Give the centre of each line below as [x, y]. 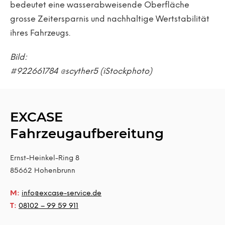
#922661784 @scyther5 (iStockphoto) [81, 72]
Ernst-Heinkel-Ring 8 [45, 158]
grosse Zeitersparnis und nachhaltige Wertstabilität [110, 19]
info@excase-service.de [62, 194]
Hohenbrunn [54, 171]
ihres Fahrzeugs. [40, 33]
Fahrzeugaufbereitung [87, 134]
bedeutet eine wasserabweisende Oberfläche [100, 5]
